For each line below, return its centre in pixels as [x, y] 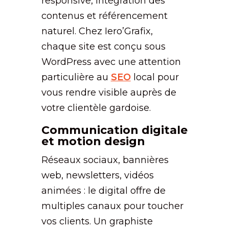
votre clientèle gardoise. [96, 108]
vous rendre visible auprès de [109, 92]
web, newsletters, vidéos [97, 175]
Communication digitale [114, 130]
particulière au [76, 77]
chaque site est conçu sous [103, 46]
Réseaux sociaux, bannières [105, 160]
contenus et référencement [104, 16]
